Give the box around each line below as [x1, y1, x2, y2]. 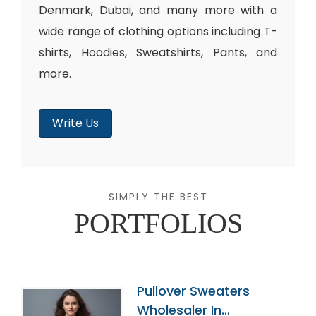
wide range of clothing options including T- [39, 23, 277, 39]
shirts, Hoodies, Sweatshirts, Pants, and [39, 44, 277, 61]
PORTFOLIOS [73, 207, 243, 239]
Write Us [52, 115, 99, 131]
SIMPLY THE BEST [108, 190, 208, 204]
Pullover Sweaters [137, 282, 250, 300]
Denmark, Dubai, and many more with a [39, 2, 277, 18]
